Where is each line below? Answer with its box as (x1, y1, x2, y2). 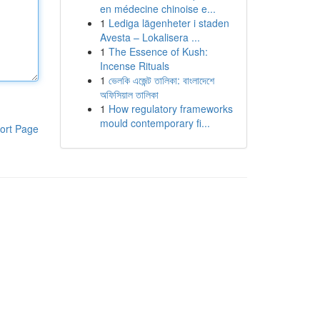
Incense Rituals (99, 59, 169, 73)
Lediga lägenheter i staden (108, 16, 229, 30)
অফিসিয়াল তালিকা (99, 87, 159, 101)
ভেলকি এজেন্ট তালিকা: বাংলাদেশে (108, 73, 214, 87)
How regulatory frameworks (108, 101, 233, 116)
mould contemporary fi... (99, 116, 210, 130)
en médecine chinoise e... (99, 1, 216, 16)
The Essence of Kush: (108, 44, 208, 59)
